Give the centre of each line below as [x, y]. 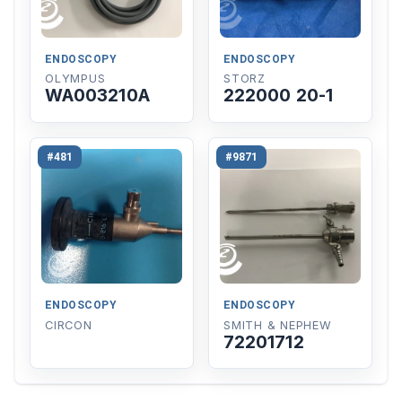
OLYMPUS [75, 79]
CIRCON [69, 325]
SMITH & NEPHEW [278, 325]
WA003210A [97, 96]
